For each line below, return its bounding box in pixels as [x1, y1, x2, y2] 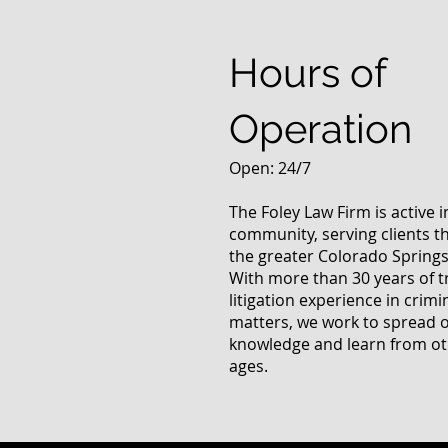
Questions [349, 14, 435, 36]
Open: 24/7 [229, 157, 311, 180]
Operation [229, 105, 412, 153]
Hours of [229, 49, 386, 97]
